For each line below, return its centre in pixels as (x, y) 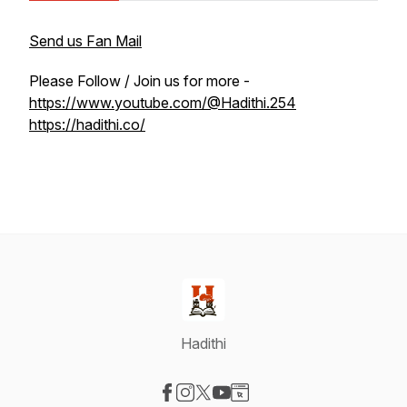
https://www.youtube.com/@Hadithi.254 (163, 103)
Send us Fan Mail (85, 41)
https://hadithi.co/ (87, 124)
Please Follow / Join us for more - (139, 81)
